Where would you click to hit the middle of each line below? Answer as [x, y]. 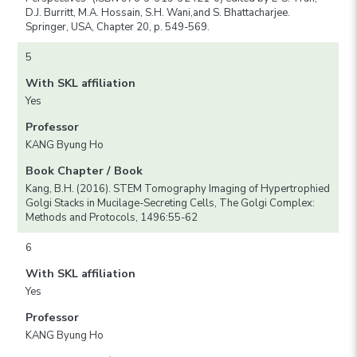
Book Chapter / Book [84, 170]
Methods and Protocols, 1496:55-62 [112, 217]
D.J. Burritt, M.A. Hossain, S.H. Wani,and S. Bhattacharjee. [158, 12]
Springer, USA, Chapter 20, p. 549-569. [118, 27]
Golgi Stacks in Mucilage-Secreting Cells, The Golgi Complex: [171, 203]
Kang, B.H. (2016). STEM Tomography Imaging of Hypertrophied [178, 188]
